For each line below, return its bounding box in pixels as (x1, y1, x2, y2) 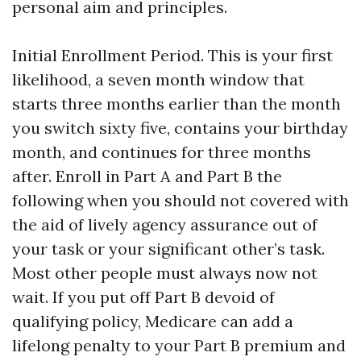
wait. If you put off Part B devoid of (12, 287, 275, 307)
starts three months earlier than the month (12, 93, 341, 114)
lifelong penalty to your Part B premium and (12, 335, 346, 355)
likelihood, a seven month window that (12, 69, 305, 89)
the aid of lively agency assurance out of (12, 214, 317, 234)
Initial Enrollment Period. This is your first (12, 45, 333, 65)
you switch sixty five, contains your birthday (12, 118, 348, 138)
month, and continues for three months (12, 142, 311, 162)
